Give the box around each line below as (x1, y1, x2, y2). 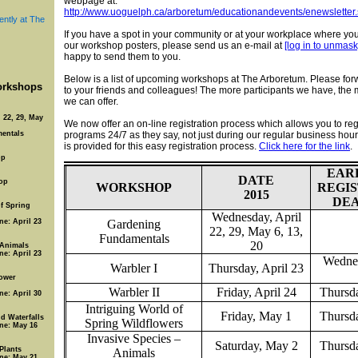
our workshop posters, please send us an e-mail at (64, 40, 284, 51)
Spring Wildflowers (85, 316, 183, 330)
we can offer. (64, 96, 118, 107)
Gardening (107, 217, 161, 231)
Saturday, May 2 (214, 339, 298, 352)
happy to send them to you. (64, 51, 181, 62)
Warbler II (108, 285, 160, 299)
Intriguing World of (85, 302, 183, 316)
